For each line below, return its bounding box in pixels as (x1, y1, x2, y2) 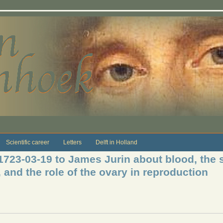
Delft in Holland (95, 138, 137, 146)
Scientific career (5, 138, 49, 146)
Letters (63, 138, 82, 146)
